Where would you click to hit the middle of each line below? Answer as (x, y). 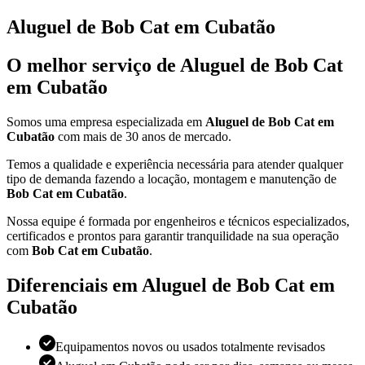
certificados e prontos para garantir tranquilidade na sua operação (173, 235)
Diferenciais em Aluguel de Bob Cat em (171, 285)
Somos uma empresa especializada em (106, 121)
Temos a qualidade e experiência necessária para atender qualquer (175, 164)
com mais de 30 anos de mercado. (143, 136)
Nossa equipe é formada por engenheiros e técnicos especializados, (178, 221)
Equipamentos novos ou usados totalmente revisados (190, 346)
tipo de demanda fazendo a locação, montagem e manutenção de (172, 178)
